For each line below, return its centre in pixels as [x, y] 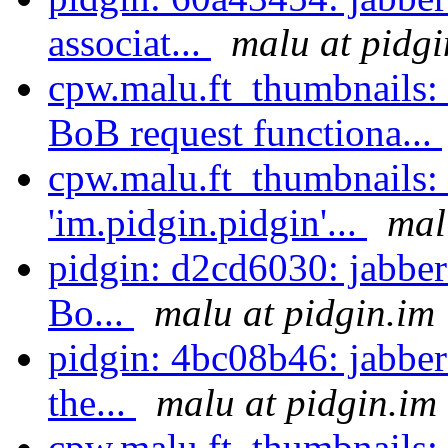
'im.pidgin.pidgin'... [207, 223]
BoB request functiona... [245, 133]
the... [92, 403]
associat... [129, 43]
